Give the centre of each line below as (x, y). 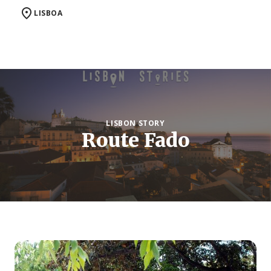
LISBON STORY (135, 123)
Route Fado (135, 140)
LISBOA (48, 13)
